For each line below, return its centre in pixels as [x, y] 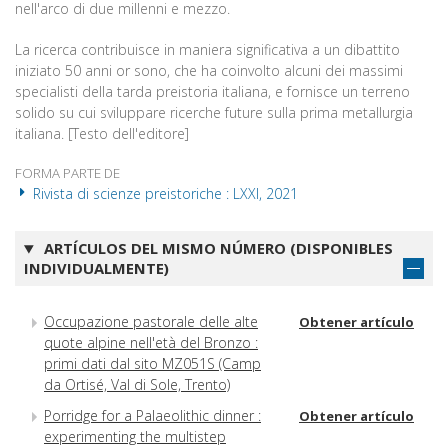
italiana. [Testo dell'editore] [102, 134]
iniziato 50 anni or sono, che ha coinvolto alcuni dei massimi [209, 71]
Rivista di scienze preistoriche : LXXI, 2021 [163, 194]
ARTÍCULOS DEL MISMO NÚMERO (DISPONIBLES [216, 248]
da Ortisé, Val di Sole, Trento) [137, 384]
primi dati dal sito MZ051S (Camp [152, 363]
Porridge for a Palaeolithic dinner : [152, 415]
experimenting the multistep [135, 436]
